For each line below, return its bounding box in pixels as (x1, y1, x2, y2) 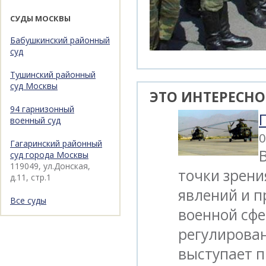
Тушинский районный (10, 68, 96, 80)
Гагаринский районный (10, 137, 102, 149)
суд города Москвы (10, 148, 88, 160)
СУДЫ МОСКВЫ (10, 13, 71, 24)
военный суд (10, 114, 61, 126)
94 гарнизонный (10, 103, 74, 115)
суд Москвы (10, 80, 58, 91)
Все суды (10, 194, 46, 206)
